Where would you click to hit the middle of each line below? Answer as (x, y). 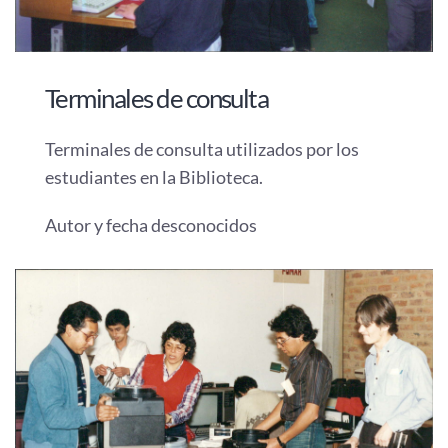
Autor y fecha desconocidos (151, 225)
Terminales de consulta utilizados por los (202, 149)
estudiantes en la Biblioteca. (154, 177)
